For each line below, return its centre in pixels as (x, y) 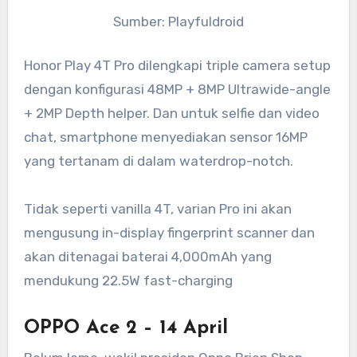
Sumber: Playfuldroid (178, 21)
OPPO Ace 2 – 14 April (126, 329)
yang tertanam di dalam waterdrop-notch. (158, 161)
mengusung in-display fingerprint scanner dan (169, 233)
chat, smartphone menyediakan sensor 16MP (165, 137)
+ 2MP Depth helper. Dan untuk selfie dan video (171, 114)
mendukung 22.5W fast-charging (128, 281)
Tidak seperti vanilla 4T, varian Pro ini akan (157, 209)
